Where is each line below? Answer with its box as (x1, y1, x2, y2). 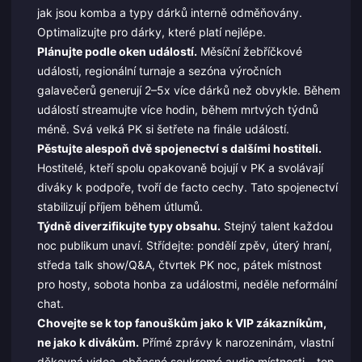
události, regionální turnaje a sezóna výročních (36, 64, 281, 78)
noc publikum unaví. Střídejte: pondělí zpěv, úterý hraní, (36, 238, 332, 253)
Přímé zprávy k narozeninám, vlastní (138, 335, 334, 350)
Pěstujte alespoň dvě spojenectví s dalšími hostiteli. (36, 141, 322, 156)
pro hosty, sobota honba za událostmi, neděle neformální (36, 277, 337, 292)
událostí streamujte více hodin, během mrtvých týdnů (36, 103, 318, 117)
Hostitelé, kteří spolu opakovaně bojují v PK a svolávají (36, 161, 323, 175)
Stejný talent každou (220, 219, 333, 234)
